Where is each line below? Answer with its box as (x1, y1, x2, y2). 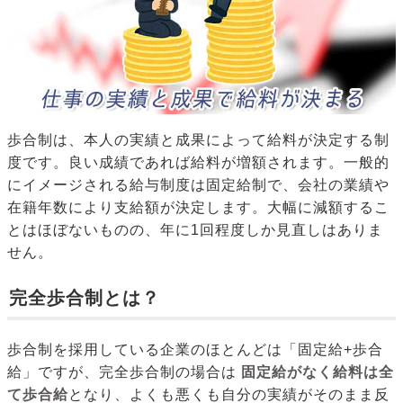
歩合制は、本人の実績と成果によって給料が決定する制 (7, 132, 390, 148)
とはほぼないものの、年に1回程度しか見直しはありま (7, 222, 383, 238)
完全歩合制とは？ (9, 288, 160, 309)
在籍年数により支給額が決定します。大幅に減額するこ (7, 200, 390, 216)
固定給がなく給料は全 (240, 364, 394, 381)
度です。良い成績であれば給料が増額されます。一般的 (7, 155, 390, 171)
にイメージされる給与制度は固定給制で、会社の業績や (7, 177, 390, 193)
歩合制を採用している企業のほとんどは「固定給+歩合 (7, 342, 383, 358)
